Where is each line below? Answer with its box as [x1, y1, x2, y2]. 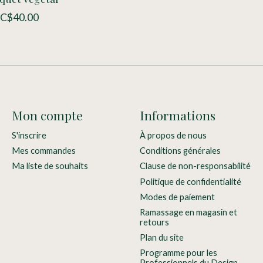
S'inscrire [11, 130, 46, 141]
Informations [139, 106, 215, 123]
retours [139, 217, 169, 227]
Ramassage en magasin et [139, 207, 237, 217]
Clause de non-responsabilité [139, 161, 251, 171]
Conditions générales [139, 146, 221, 156]
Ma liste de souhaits [11, 161, 88, 171]
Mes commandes [11, 146, 76, 156]
